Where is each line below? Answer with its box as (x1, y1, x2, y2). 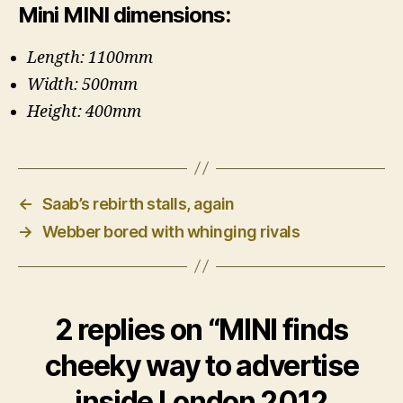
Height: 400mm (27, 101, 141, 122)
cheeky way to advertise (44, 347, 359, 383)
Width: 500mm (27, 74, 138, 95)
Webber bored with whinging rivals (41, 221, 300, 241)
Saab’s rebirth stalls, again (41, 193, 235, 213)
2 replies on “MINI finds (54, 311, 349, 347)
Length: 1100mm (27, 47, 153, 68)
